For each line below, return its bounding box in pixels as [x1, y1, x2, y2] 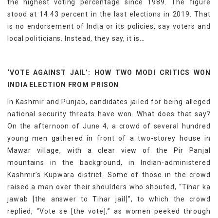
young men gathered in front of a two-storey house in [7, 134, 211, 143]
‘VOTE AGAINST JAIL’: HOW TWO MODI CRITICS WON [7, 69, 211, 77]
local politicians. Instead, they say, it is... [7, 35, 145, 43]
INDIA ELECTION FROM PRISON [7, 81, 119, 89]
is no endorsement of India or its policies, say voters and [7, 22, 211, 31]
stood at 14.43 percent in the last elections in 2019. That [7, 10, 211, 18]
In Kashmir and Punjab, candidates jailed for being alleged [7, 98, 211, 106]
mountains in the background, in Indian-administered [7, 159, 211, 167]
